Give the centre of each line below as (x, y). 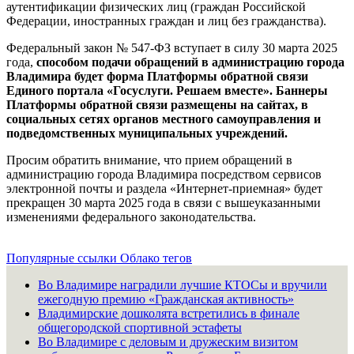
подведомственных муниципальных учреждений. (147, 133)
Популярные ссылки (63, 258)
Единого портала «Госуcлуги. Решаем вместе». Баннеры (167, 90)
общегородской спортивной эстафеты (140, 327)
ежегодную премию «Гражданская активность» (166, 299)
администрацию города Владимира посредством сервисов (164, 174)
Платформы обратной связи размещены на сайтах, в (157, 104)
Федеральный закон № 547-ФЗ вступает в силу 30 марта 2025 (172, 47)
